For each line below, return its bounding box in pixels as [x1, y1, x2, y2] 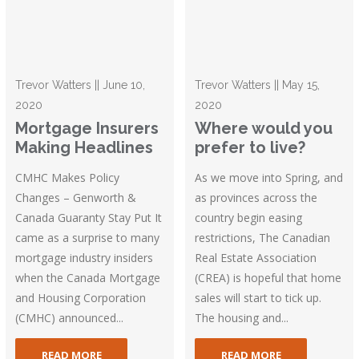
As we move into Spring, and [195, 169, 344, 185]
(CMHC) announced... [15, 309, 124, 325]
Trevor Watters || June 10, [15, 78, 146, 91]
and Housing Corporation [15, 289, 147, 305]
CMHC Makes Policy [15, 169, 120, 185]
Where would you [195, 118, 333, 138]
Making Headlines [15, 137, 154, 157]
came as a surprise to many [15, 229, 160, 245]
